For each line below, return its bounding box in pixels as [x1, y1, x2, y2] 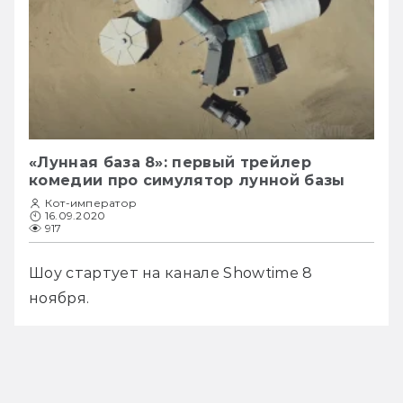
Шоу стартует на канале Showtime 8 [29, 264, 313, 282]
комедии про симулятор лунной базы [29, 172, 345, 190]
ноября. [29, 290, 94, 308]
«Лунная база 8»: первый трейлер [29, 154, 311, 172]
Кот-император [45, 196, 138, 210]
